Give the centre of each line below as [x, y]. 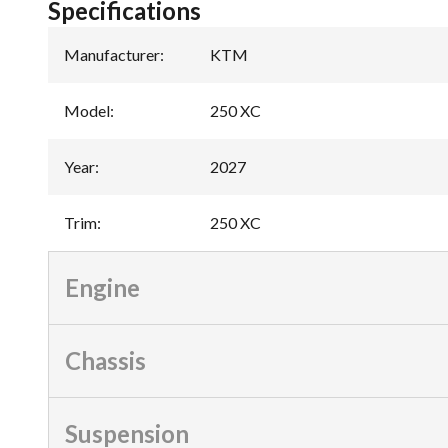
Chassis [105, 360]
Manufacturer [112, 54]
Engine [102, 287]
